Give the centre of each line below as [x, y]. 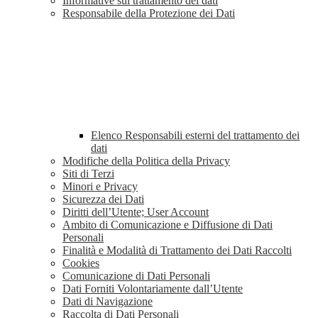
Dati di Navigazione [108, 302]
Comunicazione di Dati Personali [136, 276]
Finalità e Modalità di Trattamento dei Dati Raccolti [177, 251]
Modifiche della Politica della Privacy [146, 161]
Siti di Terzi [88, 174]
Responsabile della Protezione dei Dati [149, 13]
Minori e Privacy [100, 187]
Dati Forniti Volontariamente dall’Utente [153, 289]
